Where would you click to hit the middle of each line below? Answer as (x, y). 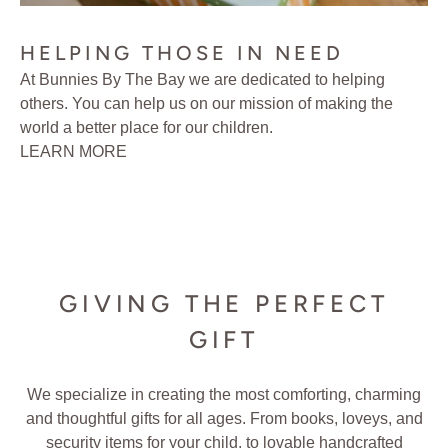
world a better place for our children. (146, 127)
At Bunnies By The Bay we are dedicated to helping (202, 79)
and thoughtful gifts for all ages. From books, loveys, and (224, 418)
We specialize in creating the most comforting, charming (224, 394)
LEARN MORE (73, 151)
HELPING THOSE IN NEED (182, 52)
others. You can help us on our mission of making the (206, 103)
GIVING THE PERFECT (224, 303)
